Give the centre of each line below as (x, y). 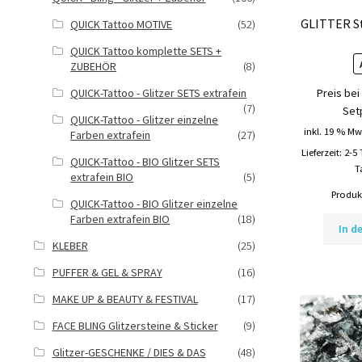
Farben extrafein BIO (120, 219)
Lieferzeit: (323, 153)
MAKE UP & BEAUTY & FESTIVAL (125, 299)
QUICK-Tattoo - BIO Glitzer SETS (145, 162)
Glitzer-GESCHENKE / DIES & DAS (129, 352)
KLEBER (70, 246)
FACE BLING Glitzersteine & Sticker (135, 326)
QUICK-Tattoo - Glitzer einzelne (145, 120)
